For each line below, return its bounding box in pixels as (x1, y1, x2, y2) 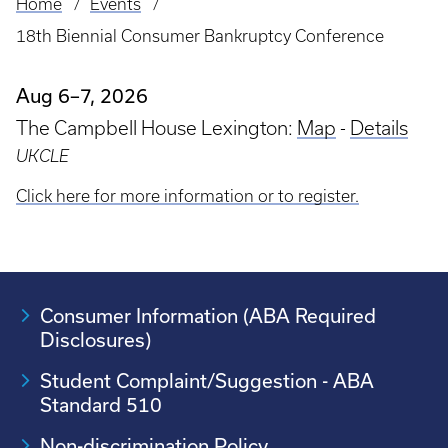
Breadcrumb (16, 8, 126, 31)
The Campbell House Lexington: (16, 117, 297, 139)
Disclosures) (40, 329, 151, 351)
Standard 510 (40, 394, 162, 416)
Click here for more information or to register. (16, 187, 359, 205)
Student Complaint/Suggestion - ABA (40, 370, 374, 392)
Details (350, 117, 408, 139)
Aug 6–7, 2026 (16, 85, 148, 107)
